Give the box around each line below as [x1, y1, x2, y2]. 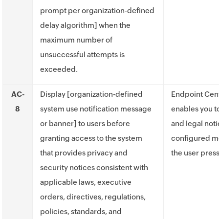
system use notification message [40, 105, 152, 113]
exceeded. [40, 65, 78, 73]
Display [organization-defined [40, 90, 143, 98]
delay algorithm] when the [40, 21, 131, 29]
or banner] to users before [40, 119, 130, 128]
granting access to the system [40, 134, 142, 142]
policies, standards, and [40, 207, 122, 216]
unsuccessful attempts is [40, 50, 125, 59]
